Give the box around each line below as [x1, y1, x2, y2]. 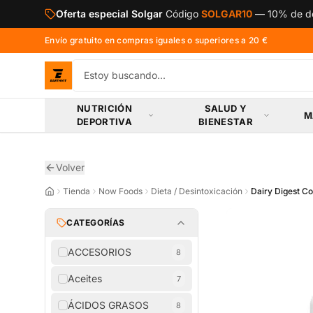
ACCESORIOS [68, 246, 131, 258]
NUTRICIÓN [76, 103, 132, 114]
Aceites [68, 272, 102, 284]
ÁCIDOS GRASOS [68, 299, 149, 311]
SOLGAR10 [201, 8, 252, 20]
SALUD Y [204, 103, 247, 114]
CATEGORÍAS [66, 217, 125, 228]
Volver [56, 161, 85, 173]
